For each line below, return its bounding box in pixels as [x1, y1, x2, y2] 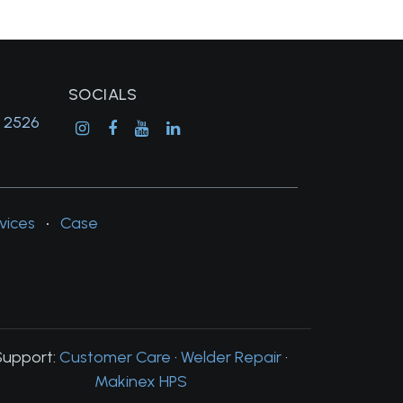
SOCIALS [68, 84, 138, 104]
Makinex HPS [94, 371, 187, 391]
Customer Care [59, 346, 171, 367]
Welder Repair [181, 346, 282, 367]
